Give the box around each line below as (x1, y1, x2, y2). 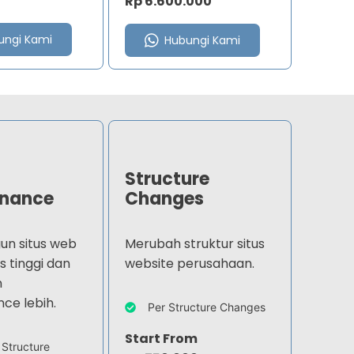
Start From (125, 330, 198, 348)
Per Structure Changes (148, 300, 266, 314)
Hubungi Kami (164, 32, 241, 49)
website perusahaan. (125, 254, 255, 273)
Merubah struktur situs (125, 235, 265, 254)
